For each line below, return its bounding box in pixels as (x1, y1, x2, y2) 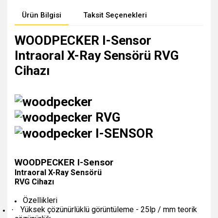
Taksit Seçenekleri (83, 11, 147, 19)
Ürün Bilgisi (22, 11, 61, 19)
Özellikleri (23, 195, 57, 205)
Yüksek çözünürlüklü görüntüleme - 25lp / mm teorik (20, 204, 197, 214)
